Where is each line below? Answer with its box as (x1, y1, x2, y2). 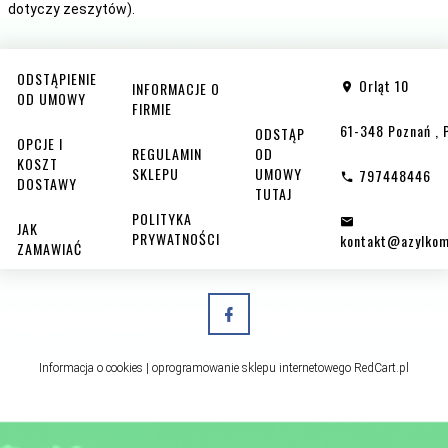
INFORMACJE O (132, 77, 220, 99)
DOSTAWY (17, 172, 77, 194)
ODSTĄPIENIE (17, 67, 97, 89)
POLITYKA (132, 207, 192, 229)
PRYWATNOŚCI (132, 227, 220, 249)
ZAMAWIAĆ (17, 237, 82, 259)
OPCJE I (17, 132, 63, 154)
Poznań (388, 120, 431, 142)
